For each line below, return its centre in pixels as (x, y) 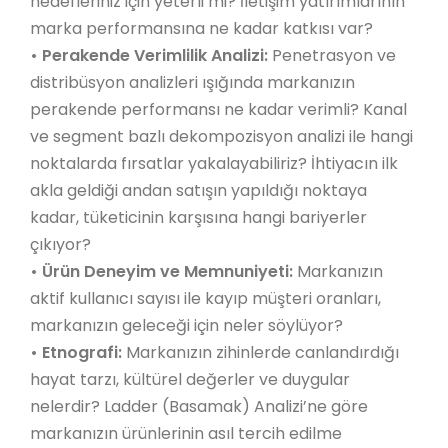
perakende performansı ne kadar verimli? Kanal (218, 109)
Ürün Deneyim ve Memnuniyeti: (167, 271)
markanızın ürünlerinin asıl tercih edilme (186, 433)
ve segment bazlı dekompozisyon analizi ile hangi (221, 136)
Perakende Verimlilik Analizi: (157, 55)
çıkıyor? (60, 244)
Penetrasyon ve (334, 55)
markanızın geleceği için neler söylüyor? (186, 325)
